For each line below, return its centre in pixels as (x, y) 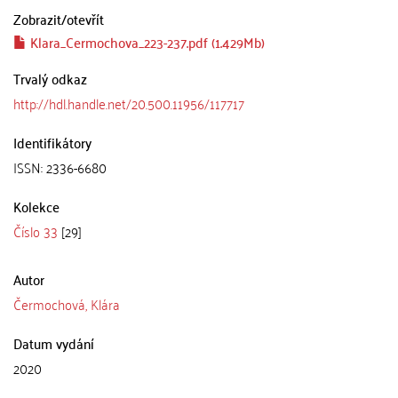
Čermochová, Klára (67, 304)
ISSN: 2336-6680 (60, 167)
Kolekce (36, 206)
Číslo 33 (36, 231)
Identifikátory (52, 142)
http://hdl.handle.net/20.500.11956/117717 (129, 103)
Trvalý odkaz (50, 78)
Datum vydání (54, 343)
